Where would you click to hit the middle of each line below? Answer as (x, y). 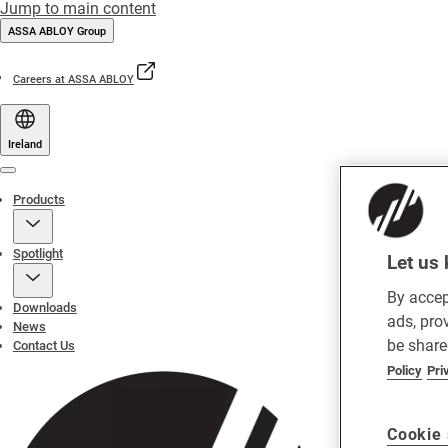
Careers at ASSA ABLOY (73, 79)
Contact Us (43, 345)
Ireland (25, 144)
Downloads (44, 307)
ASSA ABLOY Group (57, 31)
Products (38, 199)
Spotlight (37, 253)
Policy (404, 370)
